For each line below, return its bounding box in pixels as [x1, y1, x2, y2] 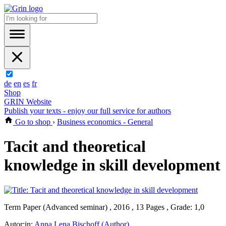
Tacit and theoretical [4, 137, 146, 156]
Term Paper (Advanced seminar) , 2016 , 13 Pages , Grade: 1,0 [4, 202, 204, 211]
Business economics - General [57, 118, 153, 126]
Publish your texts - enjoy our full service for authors [4, 106, 171, 115]
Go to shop [13, 118, 52, 126]
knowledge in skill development [4, 156, 220, 175]
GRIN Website [4, 97, 51, 106]
